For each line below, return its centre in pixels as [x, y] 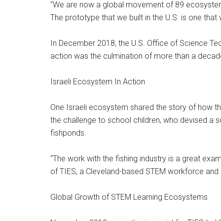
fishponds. [68, 133]
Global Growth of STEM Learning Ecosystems [129, 197]
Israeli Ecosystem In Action [98, 81]
